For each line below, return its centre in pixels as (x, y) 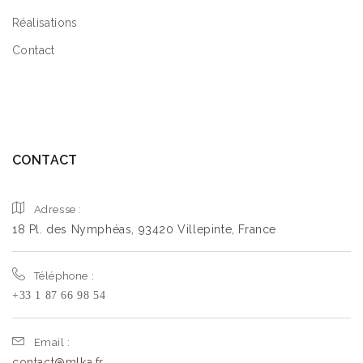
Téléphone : (64, 276)
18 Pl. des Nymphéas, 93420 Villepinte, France (144, 229)
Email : (52, 342)
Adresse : (58, 209)
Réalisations (45, 23)
